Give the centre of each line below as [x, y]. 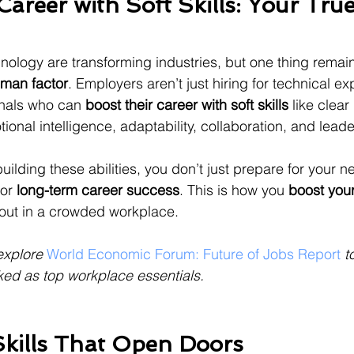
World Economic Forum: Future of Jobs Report [194, 254]
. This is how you [234, 190]
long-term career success [98, 190]
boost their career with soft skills [187, 105]
